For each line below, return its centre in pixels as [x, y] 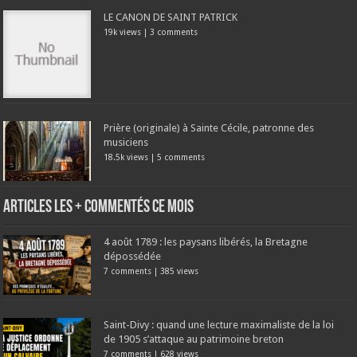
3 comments [174, 31]
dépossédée [133, 256]
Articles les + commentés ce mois [99, 207]
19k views [123, 31]
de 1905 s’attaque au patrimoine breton [194, 339]
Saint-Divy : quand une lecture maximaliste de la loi [219, 324]
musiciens [126, 142]
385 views [180, 271]
